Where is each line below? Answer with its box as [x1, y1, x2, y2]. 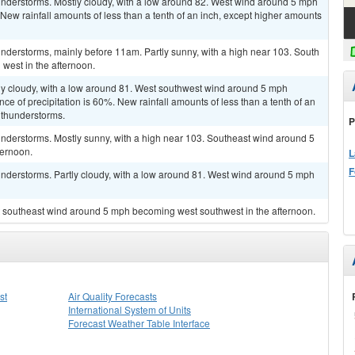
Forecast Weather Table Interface [68, 316, 210, 330]
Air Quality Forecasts [68, 289, 157, 303]
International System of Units [68, 303, 191, 316]
